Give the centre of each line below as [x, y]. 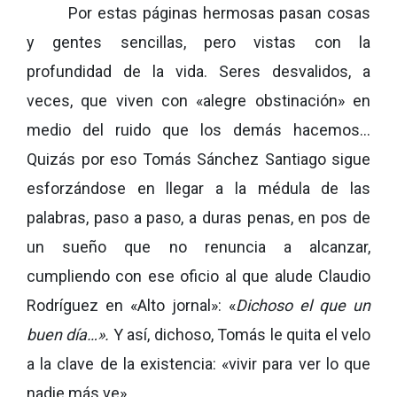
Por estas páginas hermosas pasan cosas [219, 13]
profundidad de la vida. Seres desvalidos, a [198, 71]
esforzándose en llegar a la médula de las [198, 188]
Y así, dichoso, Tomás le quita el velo [240, 335]
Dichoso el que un [303, 305]
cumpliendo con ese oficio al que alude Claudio [198, 276]
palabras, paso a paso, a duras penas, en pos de [198, 218]
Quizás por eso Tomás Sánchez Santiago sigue [198, 159]
